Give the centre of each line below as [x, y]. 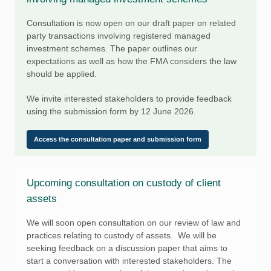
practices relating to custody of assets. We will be [122, 235]
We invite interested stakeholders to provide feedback [129, 99]
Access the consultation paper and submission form [118, 139]
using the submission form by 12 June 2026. [111, 111]
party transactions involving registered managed [119, 36]
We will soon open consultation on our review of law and [134, 223]
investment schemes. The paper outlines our [112, 48]
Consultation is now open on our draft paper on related [131, 23]
